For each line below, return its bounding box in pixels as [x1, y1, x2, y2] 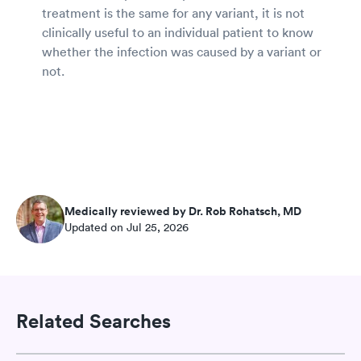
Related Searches [16, 309, 171, 333]
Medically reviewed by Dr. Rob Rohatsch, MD [64, 203, 301, 219]
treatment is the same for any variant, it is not [42, 5, 305, 21]
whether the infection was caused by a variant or [42, 44, 322, 60]
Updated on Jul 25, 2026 [64, 220, 189, 234]
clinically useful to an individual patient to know [42, 24, 313, 40]
